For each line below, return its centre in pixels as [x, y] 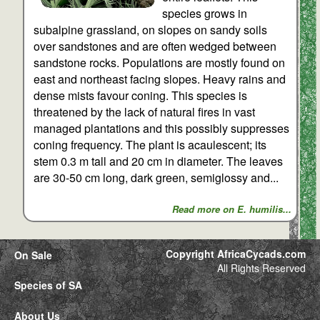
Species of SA [48, 285]
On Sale [33, 255]
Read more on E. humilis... [231, 209]
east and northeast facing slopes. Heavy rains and [160, 79]
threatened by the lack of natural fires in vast [145, 111]
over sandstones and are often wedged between [155, 46]
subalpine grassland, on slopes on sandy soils [151, 29]
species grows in [205, 13]
